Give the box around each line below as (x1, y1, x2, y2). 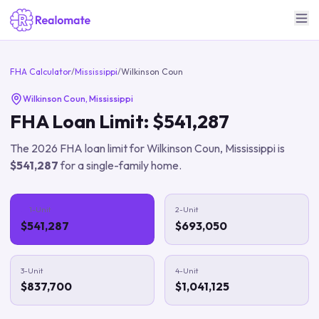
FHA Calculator (10, 66, 71, 77)
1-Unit (29, 204, 51, 214)
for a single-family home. (58, 158, 182, 172)
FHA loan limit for (58, 141, 147, 155)
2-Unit (175, 204, 198, 214)
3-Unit (21, 265, 43, 276)
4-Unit (175, 265, 198, 276)
